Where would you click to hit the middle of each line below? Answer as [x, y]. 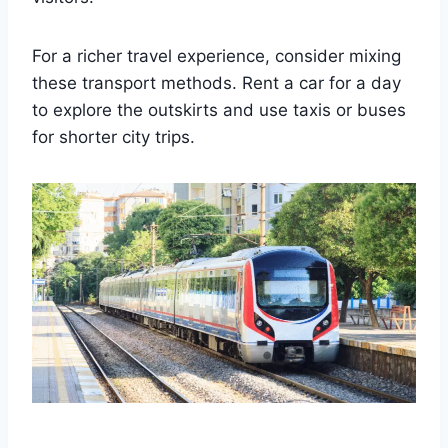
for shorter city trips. [113, 137]
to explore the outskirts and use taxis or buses [219, 110]
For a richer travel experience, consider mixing [216, 56]
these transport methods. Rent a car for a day [216, 83]
